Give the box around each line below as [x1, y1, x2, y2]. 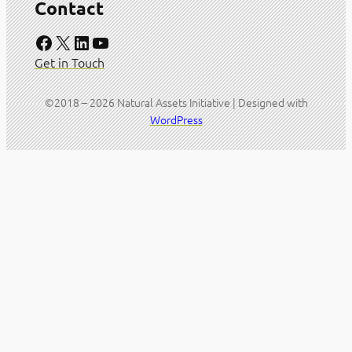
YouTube [90, 29, 101, 54]
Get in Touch [34, 53, 104, 71]
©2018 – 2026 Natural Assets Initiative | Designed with [44, 94, 308, 111]
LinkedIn [71, 29, 82, 54]
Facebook [33, 29, 44, 54]
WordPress [149, 112, 203, 128]
